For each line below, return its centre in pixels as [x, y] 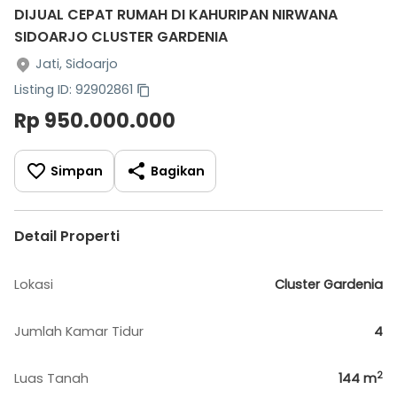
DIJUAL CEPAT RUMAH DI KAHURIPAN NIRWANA [176, 15]
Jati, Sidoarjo [77, 64]
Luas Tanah [51, 378]
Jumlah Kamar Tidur [79, 331]
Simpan [77, 171]
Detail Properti [67, 236]
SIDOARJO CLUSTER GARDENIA [121, 37]
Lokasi [34, 284]
